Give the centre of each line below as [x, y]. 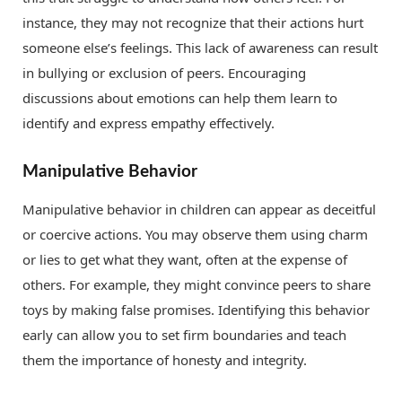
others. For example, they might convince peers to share [197, 285]
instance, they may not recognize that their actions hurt [193, 22]
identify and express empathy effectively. [149, 122]
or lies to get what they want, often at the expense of [185, 260]
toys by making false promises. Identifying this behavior [196, 310]
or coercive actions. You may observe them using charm [195, 235]
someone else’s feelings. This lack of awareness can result [200, 47]
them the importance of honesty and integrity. [165, 360]
